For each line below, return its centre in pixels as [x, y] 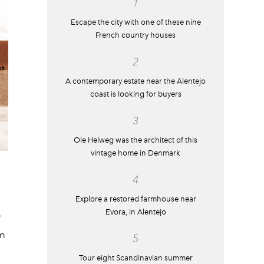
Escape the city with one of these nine [136, 22]
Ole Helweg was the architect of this [136, 140]
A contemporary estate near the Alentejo [136, 81]
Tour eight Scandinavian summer [136, 258]
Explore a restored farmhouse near [136, 199]
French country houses [136, 35]
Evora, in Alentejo [136, 212]
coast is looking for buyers [136, 94]
